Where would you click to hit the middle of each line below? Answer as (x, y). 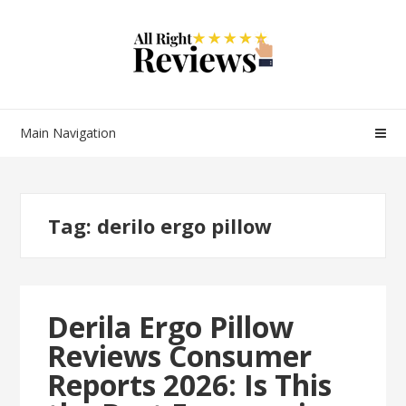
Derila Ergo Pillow (171, 327)
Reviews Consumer (180, 356)
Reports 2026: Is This (190, 385)
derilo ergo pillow (185, 226)
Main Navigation (68, 133)
